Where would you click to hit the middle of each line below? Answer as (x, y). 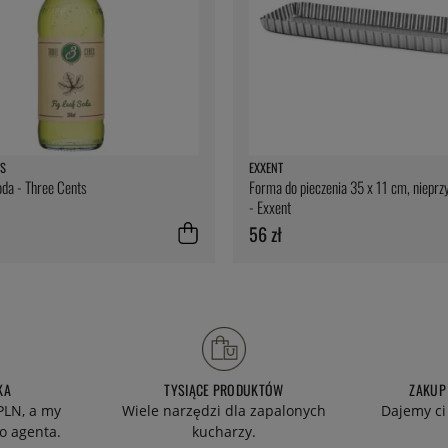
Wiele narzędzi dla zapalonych (224, 410)
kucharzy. (224, 431)
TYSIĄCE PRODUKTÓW (224, 389)
